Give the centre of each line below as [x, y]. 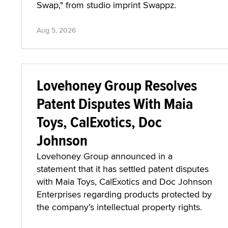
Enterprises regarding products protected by [124, 194]
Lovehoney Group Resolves [117, 85]
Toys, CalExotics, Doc [99, 122]
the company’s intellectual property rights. [119, 207]
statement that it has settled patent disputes [123, 169]
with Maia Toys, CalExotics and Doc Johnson [124, 181]
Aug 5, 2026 [56, 30]
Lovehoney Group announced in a [105, 156]
